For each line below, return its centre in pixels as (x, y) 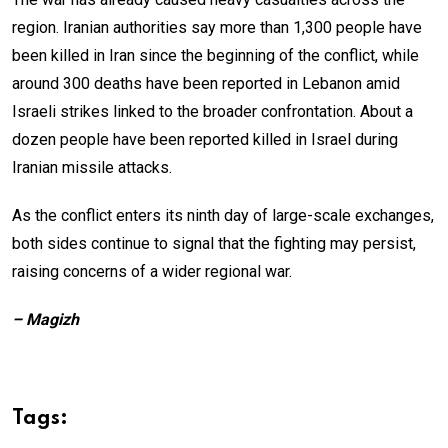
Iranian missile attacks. (92, 167)
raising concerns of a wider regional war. (152, 271)
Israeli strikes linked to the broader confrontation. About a (212, 111)
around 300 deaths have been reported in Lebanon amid (206, 83)
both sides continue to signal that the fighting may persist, (214, 243)
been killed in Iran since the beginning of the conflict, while (215, 55)
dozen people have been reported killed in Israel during (205, 139)
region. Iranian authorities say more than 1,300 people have (217, 27)
